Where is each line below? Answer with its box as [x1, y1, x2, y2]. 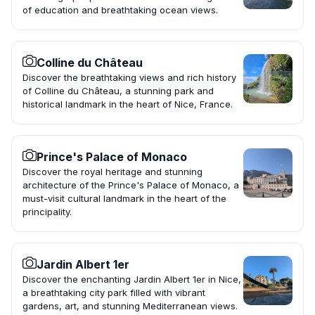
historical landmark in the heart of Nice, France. [22, 98, 233, 110]
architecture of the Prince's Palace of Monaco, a [22, 179, 239, 191]
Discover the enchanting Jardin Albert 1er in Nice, [22, 274, 241, 285]
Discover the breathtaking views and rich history [22, 72, 236, 84]
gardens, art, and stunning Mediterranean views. [22, 300, 238, 312]
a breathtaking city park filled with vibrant [22, 287, 205, 299]
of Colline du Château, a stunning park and [22, 85, 214, 97]
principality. [22, 206, 72, 218]
